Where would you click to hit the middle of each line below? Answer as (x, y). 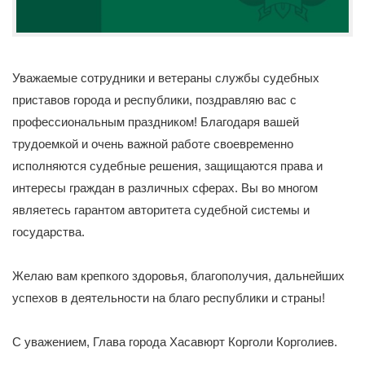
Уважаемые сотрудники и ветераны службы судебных (166, 78)
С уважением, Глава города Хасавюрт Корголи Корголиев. (175, 342)
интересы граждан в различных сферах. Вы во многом (165, 188)
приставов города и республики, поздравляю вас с (154, 100)
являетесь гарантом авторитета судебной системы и (161, 210)
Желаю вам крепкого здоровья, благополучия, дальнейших (178, 276)
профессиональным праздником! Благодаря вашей (156, 122)
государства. (48, 232)
